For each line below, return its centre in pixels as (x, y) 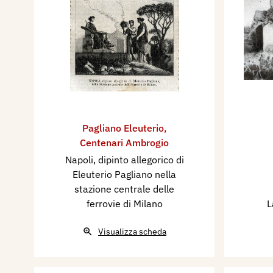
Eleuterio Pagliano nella (124, 174)
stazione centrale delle (124, 189)
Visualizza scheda (132, 232)
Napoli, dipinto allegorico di (124, 160)
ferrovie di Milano (124, 204)
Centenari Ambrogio (124, 143)
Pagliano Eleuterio (123, 128)
